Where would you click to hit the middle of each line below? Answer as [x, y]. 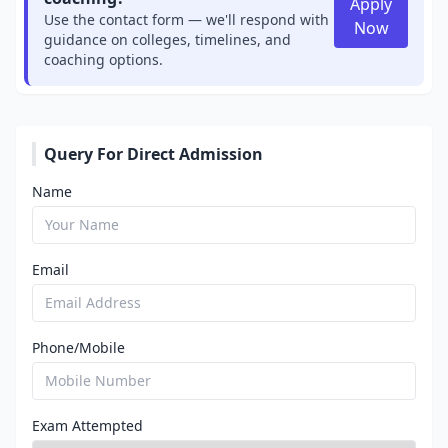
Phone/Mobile [78, 347]
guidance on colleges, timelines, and [167, 39]
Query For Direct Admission [153, 154]
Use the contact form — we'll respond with [186, 19]
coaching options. [103, 59]
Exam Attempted [87, 425]
